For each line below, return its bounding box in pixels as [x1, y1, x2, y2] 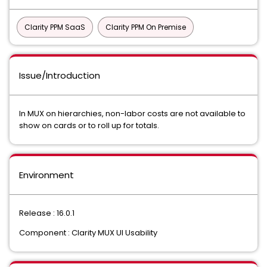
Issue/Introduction [19, 69, 100, 82]
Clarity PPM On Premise [105, 22, 186, 32]
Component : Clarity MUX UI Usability [19, 227, 157, 238]
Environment [19, 169, 74, 181]
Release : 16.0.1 [19, 207, 74, 219]
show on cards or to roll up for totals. [19, 120, 159, 131]
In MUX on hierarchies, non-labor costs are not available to [19, 108, 246, 119]
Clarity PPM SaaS [24, 22, 85, 32]
